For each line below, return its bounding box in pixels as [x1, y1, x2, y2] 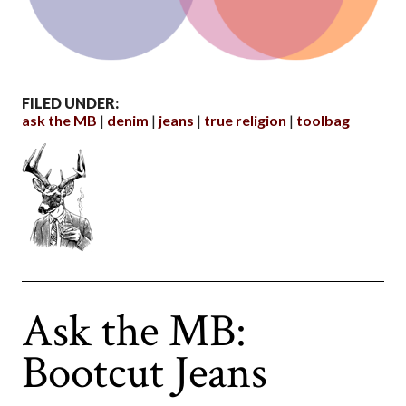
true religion [204, 111, 286, 130]
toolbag [296, 111, 350, 130]
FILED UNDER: [22, 94, 119, 112]
